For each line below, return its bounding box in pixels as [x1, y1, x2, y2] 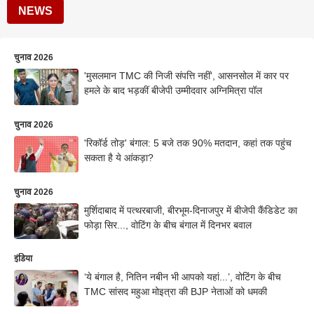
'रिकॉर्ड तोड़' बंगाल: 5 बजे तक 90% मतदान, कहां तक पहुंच [84, 137, 292, 149]
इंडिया [14, 254, 32, 264]
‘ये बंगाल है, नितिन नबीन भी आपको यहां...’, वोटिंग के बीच [84, 271, 281, 283]
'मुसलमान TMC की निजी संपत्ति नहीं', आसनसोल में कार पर [84, 70, 289, 81]
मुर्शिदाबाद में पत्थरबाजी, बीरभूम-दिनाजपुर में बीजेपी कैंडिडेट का [84, 204, 297, 216]
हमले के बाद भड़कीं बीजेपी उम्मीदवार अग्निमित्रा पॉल [84, 85, 262, 96]
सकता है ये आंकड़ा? [84, 151, 153, 163]
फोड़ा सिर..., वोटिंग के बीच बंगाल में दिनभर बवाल [84, 219, 252, 231]
